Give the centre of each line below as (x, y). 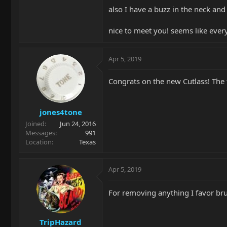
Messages (40, 133)
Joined (35, 123)
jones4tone (61, 112)
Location (39, 142)
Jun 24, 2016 (78, 123)
